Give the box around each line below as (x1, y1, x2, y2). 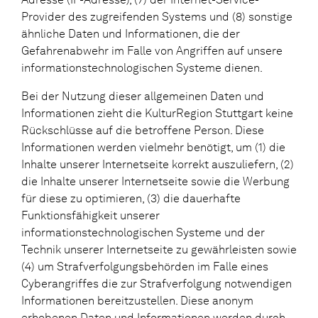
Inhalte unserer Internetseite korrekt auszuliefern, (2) (21, 157, 294, 171)
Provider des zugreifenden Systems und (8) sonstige (21, 9, 292, 23)
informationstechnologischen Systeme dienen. (21, 60, 263, 75)
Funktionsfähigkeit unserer (21, 208, 160, 222)
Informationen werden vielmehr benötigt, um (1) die (21, 140, 285, 154)
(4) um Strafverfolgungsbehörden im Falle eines (21, 259, 268, 273)
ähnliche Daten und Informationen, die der (21, 26, 240, 40)
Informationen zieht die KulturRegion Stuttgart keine (21, 106, 293, 120)
